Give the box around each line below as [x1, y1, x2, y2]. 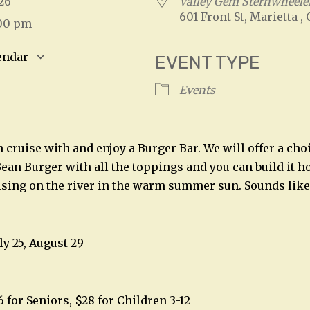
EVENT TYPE [155, 52, 260, 74]
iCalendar [217, 72, 271, 86]
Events [179, 83, 215, 98]
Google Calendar [71, 72, 163, 86]
